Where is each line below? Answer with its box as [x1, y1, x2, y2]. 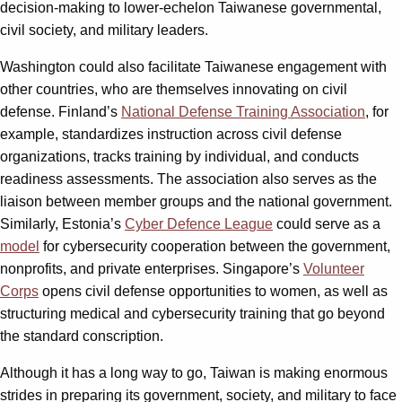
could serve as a [273, 215, 380, 232]
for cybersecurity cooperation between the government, [39, 238, 390, 254]
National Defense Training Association [121, 103, 365, 119]
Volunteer [303, 260, 364, 276]
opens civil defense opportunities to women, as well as [39, 283, 388, 299]
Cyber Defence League [125, 215, 273, 232]
